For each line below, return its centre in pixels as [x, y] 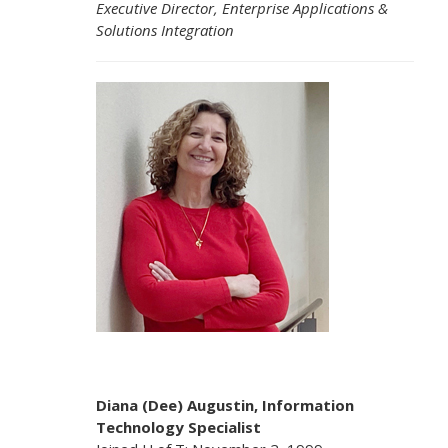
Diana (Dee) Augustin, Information [224, 405]
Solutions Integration [164, 30]
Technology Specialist [178, 427]
